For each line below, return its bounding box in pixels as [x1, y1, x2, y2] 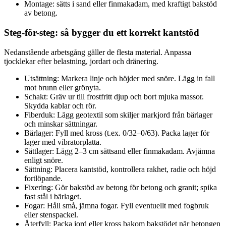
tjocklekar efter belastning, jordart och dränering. [4, 56, 158, 66]
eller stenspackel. [24, 210, 78, 219]
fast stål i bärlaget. [24, 192, 81, 201]
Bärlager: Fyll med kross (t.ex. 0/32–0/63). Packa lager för [24, 128, 209, 137]
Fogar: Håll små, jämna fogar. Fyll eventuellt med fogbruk [24, 201, 209, 210]
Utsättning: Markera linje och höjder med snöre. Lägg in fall [24, 74, 215, 83]
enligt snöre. [24, 155, 63, 164]
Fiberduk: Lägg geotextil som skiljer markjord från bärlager [24, 110, 212, 119]
